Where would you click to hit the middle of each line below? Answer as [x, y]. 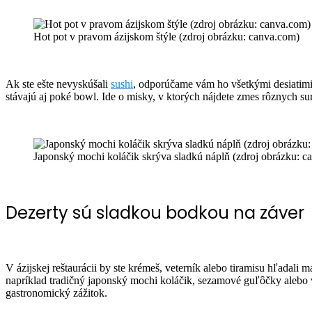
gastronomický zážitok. [58, 293]
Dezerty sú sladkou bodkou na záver [157, 212]
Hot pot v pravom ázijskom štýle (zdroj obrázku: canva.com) [166, 36]
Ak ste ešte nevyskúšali [58, 84]
